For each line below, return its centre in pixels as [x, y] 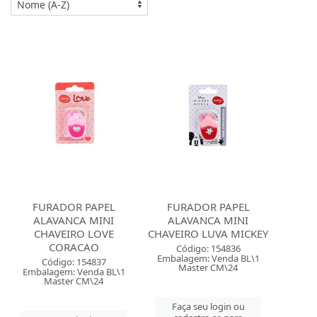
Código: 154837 [74, 262]
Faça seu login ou [208, 306]
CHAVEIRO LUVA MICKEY [208, 234]
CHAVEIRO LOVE [74, 234]
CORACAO [74, 247]
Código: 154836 [208, 248]
